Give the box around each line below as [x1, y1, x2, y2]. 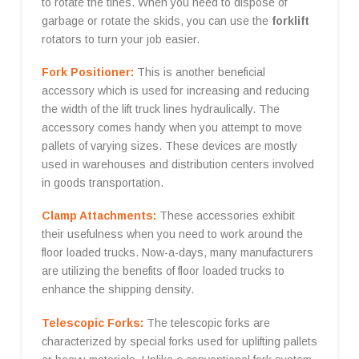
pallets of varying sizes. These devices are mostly [41, 139, 297, 152]
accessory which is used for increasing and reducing [41, 83, 309, 97]
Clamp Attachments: [41, 209, 156, 223]
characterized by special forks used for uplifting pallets [41, 334, 317, 348]
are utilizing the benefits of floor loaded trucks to [41, 264, 284, 278]
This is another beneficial [133, 65, 265, 79]
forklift [271, 14, 309, 27]
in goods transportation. [41, 175, 163, 189]
